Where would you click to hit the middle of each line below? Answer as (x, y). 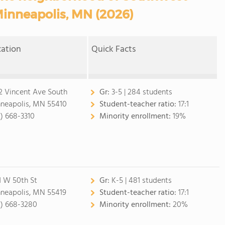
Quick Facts (114, 49)
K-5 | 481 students (141, 181)
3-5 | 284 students (142, 92)
